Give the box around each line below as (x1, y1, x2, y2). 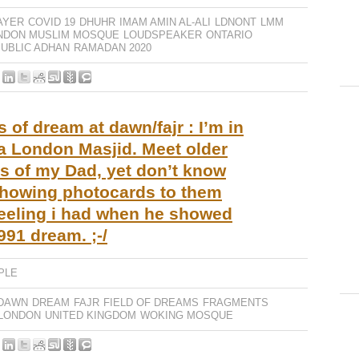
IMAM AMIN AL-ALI (119, 16, 211, 28)
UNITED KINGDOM (45, 309, 136, 321)
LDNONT (215, 16, 256, 28)
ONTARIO (206, 29, 252, 41)
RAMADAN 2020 (74, 42, 151, 54)
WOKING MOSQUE (140, 309, 233, 321)
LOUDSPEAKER (123, 29, 202, 41)
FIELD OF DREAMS (103, 296, 199, 309)
